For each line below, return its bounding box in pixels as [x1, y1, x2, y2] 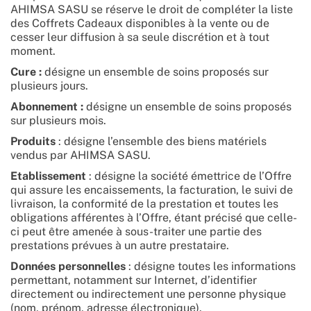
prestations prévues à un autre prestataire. [10, 239, 229, 252]
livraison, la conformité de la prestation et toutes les [10, 197, 278, 210]
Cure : [10, 65, 44, 78]
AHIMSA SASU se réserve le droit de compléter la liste [10, 3, 293, 16]
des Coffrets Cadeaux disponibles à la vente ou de [10, 17, 269, 30]
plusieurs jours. [10, 79, 91, 92]
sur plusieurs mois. [10, 114, 109, 127]
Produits [10, 135, 58, 148]
